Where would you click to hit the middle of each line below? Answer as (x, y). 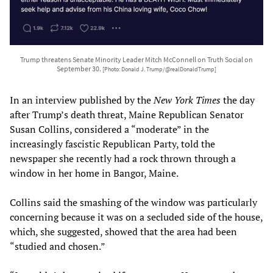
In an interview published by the (82, 100)
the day (238, 100)
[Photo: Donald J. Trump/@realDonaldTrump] (159, 69)
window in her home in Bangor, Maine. (94, 173)
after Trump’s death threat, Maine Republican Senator (127, 114)
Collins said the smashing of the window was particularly (133, 202)
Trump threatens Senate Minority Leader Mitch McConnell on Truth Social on (136, 59)
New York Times (187, 100)
